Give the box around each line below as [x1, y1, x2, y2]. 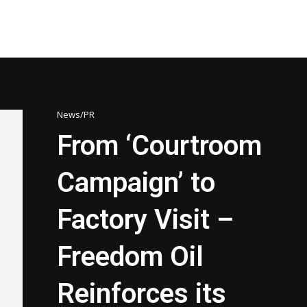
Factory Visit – [57, 204, 234, 236]
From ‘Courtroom [57, 130, 262, 162]
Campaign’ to [57, 167, 216, 199]
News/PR [57, 108, 95, 121]
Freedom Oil [57, 241, 204, 273]
